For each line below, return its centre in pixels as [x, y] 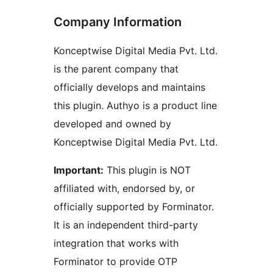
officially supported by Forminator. [134, 207]
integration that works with [116, 243]
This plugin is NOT [147, 170]
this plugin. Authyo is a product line [135, 106]
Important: [79, 170]
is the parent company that [116, 69]
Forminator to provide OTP [115, 262]
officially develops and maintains [129, 87]
